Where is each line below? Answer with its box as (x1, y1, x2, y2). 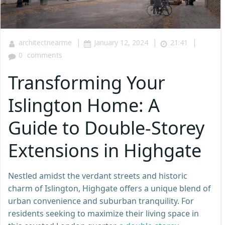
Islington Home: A (8, 92, 160, 118)
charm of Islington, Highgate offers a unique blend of (8, 182, 211, 194)
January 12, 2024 (94, 38, 148, 47)
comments (27, 50, 62, 60)
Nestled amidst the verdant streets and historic (8, 170, 187, 181)
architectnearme (19, 38, 72, 47)
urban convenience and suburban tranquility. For (8, 195, 194, 206)
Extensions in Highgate (8, 138, 201, 163)
